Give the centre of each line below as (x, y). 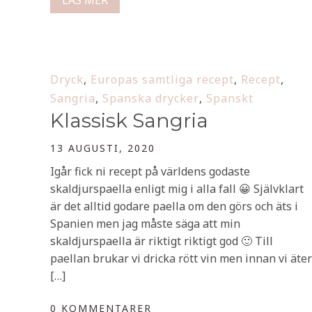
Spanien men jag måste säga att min (145, 224)
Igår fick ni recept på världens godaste (150, 171)
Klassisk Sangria (129, 120)
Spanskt (230, 98)
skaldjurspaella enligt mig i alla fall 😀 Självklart (177, 189)
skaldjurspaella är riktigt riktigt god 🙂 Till (162, 241)
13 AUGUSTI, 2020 (103, 148)
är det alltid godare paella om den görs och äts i (174, 206)
